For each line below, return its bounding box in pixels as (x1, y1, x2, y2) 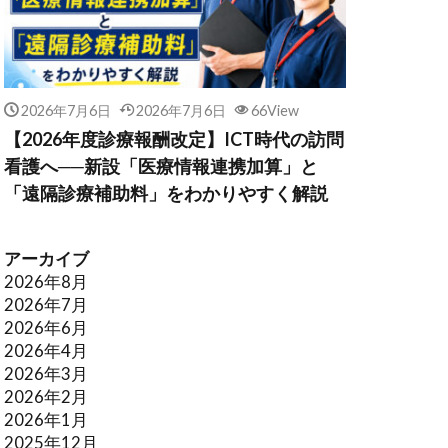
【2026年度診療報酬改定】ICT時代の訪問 (4, 127, 344, 150)
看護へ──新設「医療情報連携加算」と (4, 154, 318, 177)
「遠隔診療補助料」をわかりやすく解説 (4, 181, 328, 204)
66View (250, 101, 299, 119)
